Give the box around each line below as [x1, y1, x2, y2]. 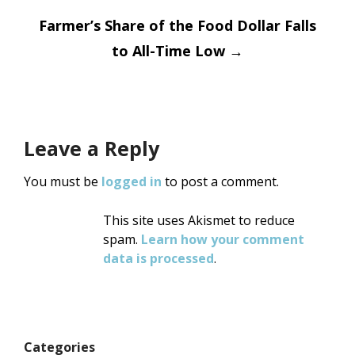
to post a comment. [162, 173, 279, 191]
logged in [101, 173, 162, 191]
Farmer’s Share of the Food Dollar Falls [39, 16, 316, 36]
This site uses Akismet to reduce [103, 212, 295, 230]
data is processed [103, 250, 214, 268]
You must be [24, 173, 101, 191]
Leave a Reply [24, 135, 159, 162]
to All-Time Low [112, 41, 229, 61]
